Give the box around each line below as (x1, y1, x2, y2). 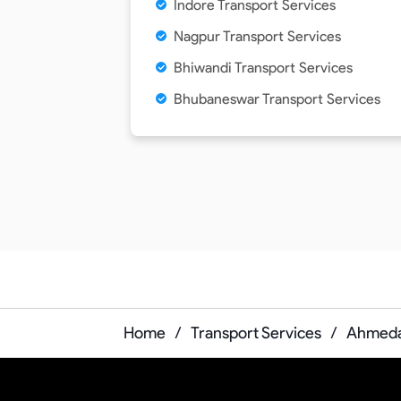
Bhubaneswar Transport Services (174, 90, 380, 107)
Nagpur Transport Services (174, 28, 341, 45)
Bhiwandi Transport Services (174, 59, 353, 76)
